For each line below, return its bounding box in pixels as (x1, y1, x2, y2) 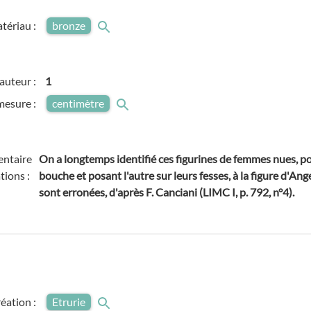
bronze (52, 19, 86, 32)
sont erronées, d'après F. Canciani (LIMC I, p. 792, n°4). (39, 185, 295, 199)
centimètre (52, 96, 105, 110)
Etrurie (52, 295, 86, 308)
